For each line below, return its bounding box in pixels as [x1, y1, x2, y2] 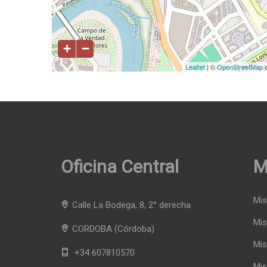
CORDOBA [72, 223, 112, 235]
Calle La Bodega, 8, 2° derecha [72, 200, 191, 211]
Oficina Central [61, 156, 179, 178]
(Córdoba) [114, 223, 154, 235]
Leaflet [185, 62, 205, 72]
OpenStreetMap [217, 62, 263, 72]
